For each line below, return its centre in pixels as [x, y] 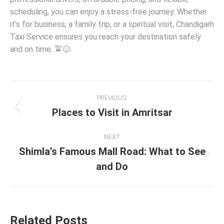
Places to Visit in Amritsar [112, 112]
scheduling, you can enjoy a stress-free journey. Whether [108, 12]
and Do [112, 166]
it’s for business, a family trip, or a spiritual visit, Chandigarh [112, 24]
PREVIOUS [112, 98]
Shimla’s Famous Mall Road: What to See [112, 151]
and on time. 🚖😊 [40, 49]
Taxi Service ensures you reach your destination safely [105, 37]
